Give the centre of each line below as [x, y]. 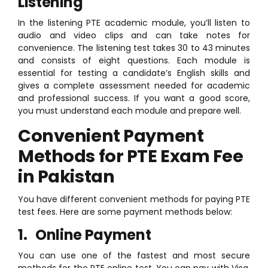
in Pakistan [66, 176]
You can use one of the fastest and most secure [134, 255]
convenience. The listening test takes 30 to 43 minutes [134, 48]
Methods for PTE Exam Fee [131, 156]
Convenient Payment [111, 135]
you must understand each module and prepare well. [130, 110]
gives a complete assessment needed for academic [134, 85]
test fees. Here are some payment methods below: [125, 212]
